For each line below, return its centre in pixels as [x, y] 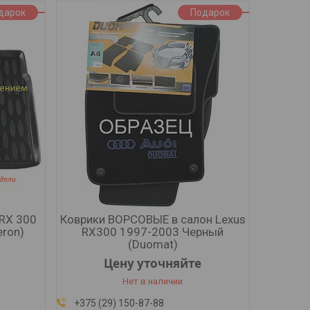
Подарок [210, 12]
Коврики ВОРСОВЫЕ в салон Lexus [153, 219]
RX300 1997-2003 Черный [153, 232]
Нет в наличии [153, 281]
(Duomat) [153, 244]
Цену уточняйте [153, 263]
